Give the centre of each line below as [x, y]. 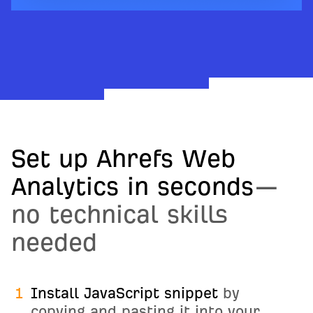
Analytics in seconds [132, 186]
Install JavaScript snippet [124, 293]
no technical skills [119, 214]
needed [54, 242]
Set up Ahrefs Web [123, 158]
